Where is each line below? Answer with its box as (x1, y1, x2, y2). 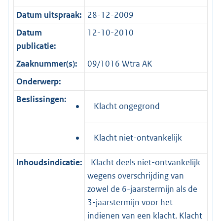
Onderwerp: (16, 75, 61, 87)
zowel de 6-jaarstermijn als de (87, 183, 197, 194)
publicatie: (16, 40, 56, 51)
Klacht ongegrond (94, 100, 160, 111)
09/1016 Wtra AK (87, 58, 152, 69)
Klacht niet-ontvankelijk (94, 132, 182, 143)
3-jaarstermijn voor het (87, 196, 173, 208)
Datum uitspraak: (16, 9, 82, 20)
